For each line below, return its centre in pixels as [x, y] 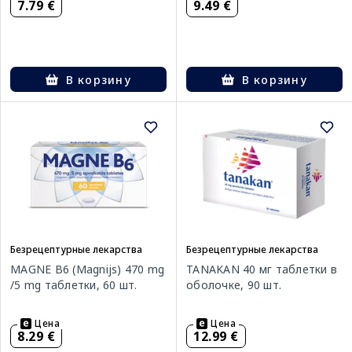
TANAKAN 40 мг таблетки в [262, 269]
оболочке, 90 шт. [234, 285]
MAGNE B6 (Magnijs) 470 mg [88, 269]
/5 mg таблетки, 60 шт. [74, 285]
